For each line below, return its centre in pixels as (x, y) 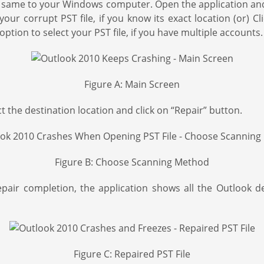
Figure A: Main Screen (132, 84)
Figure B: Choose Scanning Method (132, 162)
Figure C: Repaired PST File (132, 254)
